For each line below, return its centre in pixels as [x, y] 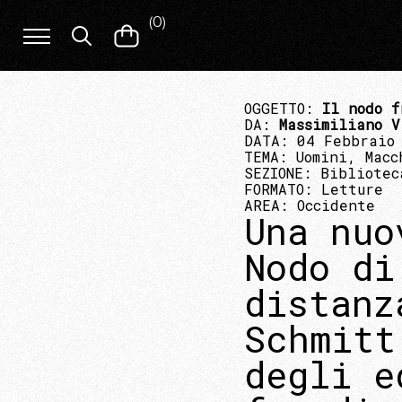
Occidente [336, 205]
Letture [352, 189]
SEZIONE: [282, 173]
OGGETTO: [283, 108]
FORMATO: [283, 189]
